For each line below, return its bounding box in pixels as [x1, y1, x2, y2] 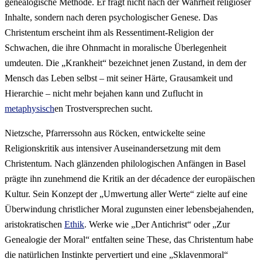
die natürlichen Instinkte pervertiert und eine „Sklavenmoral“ [5, 250, 228, 260]
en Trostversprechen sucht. [54, 104, 153, 114]
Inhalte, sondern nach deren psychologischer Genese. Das [5, 12, 218, 23]
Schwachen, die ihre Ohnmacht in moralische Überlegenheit [5, 43, 226, 53]
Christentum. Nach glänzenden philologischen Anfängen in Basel [5, 158, 246, 169]
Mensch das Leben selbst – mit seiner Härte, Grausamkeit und [5, 73, 233, 84]
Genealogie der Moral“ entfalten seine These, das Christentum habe [5, 235, 253, 245]
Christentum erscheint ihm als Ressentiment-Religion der [5, 27, 213, 38]
